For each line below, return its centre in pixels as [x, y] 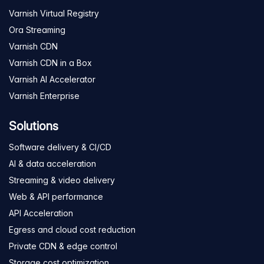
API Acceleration [41, 213]
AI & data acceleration [52, 164]
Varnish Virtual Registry [54, 13]
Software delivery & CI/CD [60, 147]
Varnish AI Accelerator [52, 79]
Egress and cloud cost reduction [72, 230]
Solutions [34, 126]
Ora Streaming [37, 30]
